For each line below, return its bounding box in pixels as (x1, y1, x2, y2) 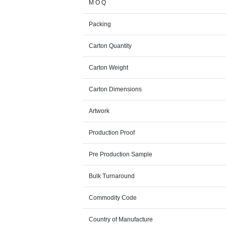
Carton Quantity (89, 42, 132, 50)
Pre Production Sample (89, 151, 153, 158)
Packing (89, 21, 111, 28)
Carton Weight (89, 64, 129, 72)
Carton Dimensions (89, 86, 142, 93)
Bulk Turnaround (89, 173, 135, 180)
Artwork (89, 107, 110, 115)
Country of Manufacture (89, 216, 153, 223)
